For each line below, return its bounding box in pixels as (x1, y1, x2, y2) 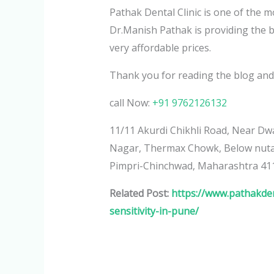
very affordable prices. (109, 40, 211, 54)
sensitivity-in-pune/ (109, 204, 199, 218)
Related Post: (109, 186, 171, 200)
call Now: (109, 95, 152, 109)
